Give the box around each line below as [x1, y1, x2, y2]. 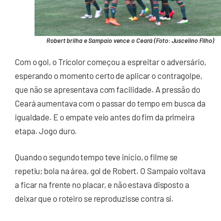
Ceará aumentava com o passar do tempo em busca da [15, 98, 206, 108]
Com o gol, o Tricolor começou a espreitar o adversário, [15, 56, 206, 67]
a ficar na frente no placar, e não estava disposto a [15, 180, 189, 190]
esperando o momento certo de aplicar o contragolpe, [15, 70, 202, 80]
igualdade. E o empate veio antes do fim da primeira [15, 111, 195, 122]
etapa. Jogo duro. [15, 125, 77, 136]
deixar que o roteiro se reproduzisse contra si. [15, 193, 174, 204]
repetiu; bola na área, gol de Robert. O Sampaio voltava [15, 166, 206, 176]
